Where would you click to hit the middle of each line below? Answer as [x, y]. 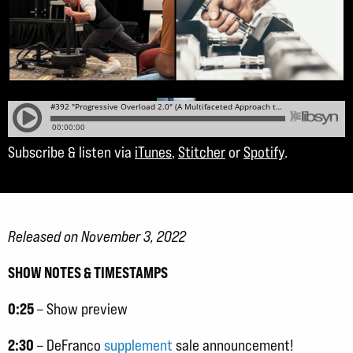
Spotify [264, 152]
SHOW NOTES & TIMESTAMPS [88, 272]
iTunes [153, 152]
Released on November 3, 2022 [97, 236]
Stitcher [202, 152]
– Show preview [81, 308]
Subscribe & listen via [71, 152]
